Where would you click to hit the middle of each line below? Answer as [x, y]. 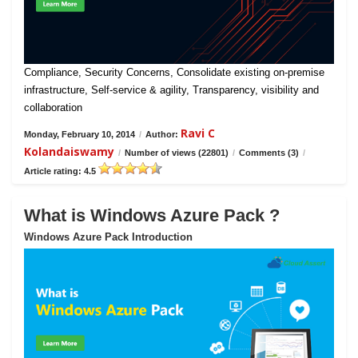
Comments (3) [269, 152]
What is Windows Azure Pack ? [152, 215]
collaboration [53, 107]
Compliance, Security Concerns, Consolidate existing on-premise [174, 72]
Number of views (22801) [177, 152]
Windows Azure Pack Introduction [108, 237]
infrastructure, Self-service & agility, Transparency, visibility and [171, 89]
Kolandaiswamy [69, 151]
